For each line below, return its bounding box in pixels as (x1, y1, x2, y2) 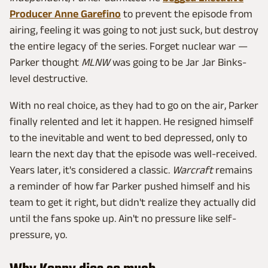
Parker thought (10, 56, 81, 68)
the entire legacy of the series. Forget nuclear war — (10, 39, 248, 52)
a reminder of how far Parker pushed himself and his (10, 179, 250, 192)
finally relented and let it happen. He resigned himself (10, 115, 254, 127)
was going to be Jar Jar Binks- (110, 56, 246, 68)
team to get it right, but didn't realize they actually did (10, 196, 256, 208)
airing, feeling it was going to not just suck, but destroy (10, 23, 258, 36)
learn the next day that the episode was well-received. (10, 147, 257, 160)
